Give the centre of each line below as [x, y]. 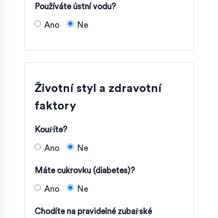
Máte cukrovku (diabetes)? [85, 170]
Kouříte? [51, 129]
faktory [55, 106]
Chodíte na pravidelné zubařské [93, 211]
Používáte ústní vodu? [75, 6]
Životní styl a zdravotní [98, 88]
